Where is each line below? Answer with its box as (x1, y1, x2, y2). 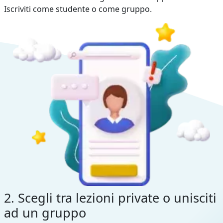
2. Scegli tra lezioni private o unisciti (4, 189, 217, 206)
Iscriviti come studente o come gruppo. (4, 3, 152, 14)
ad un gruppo (4, 204, 86, 221)
